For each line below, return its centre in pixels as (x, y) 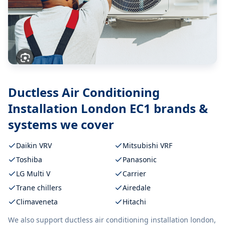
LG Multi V (33, 173)
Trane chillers (39, 187)
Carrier (134, 173)
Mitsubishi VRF (147, 145)
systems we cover (61, 124)
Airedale (137, 187)
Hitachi (134, 201)
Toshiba (29, 159)
